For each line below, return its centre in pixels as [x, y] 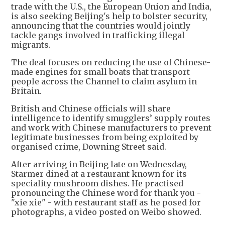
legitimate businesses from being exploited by [105, 137]
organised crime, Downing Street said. [89, 147]
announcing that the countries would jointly [101, 26]
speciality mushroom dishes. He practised [97, 184]
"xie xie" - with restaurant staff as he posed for [106, 203]
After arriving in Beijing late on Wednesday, [99, 164]
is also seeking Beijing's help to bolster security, [109, 16]
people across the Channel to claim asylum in [104, 82]
